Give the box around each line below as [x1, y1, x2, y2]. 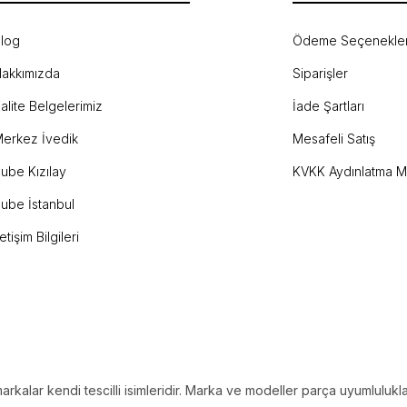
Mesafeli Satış [292, 131, 375, 146]
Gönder [184, 75, 223, 89]
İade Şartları [292, 98, 364, 114]
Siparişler [292, 65, 348, 81]
